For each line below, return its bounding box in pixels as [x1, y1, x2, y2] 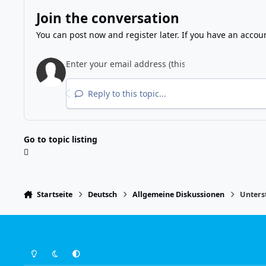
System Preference [65, 243, 131, 254]
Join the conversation [36, 8, 179, 27]
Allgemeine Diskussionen [132, 189, 225, 200]
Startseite [36, 189, 72, 200]
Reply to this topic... [85, 87, 166, 99]
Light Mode [23, 243, 64, 254]
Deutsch [88, 189, 118, 200]
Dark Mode [44, 243, 83, 254]
